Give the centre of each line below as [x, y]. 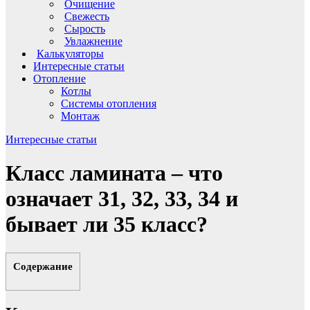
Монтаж [80, 116]
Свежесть [86, 16]
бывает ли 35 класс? [107, 225]
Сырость [84, 28]
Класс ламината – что [114, 173]
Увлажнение [93, 41]
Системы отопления [109, 103]
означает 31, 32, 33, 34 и [122, 199]
